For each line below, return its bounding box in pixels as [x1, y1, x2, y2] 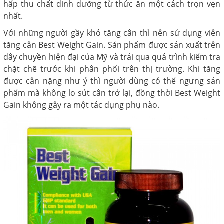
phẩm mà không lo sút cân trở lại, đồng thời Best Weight [3, 87, 220, 99]
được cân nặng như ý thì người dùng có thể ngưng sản [3, 75, 220, 87]
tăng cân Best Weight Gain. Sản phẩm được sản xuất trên [3, 39, 220, 51]
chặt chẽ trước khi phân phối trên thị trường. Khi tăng [3, 63, 220, 75]
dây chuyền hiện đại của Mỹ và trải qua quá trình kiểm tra [3, 51, 220, 63]
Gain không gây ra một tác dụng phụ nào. [3, 99, 159, 111]
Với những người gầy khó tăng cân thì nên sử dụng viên [3, 27, 220, 39]
